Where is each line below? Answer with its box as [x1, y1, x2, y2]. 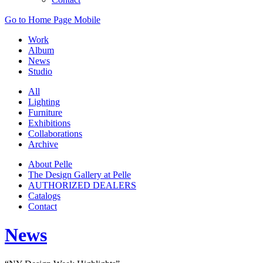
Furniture [28, 107, 62, 117]
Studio [28, 66, 52, 76]
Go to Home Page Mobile [5, 15, 100, 25]
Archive [28, 139, 58, 149]
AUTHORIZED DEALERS [28, 180, 136, 190]
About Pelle [28, 159, 72, 169]
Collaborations [28, 129, 82, 139]
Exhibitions [28, 118, 70, 128]
